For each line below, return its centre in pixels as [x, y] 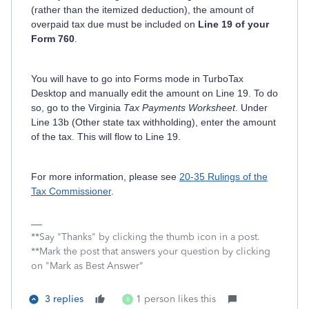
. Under [251, 108]
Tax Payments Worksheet [179, 108]
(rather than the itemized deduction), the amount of [142, 10]
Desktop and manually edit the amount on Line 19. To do [154, 93]
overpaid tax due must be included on [114, 24]
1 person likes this [176, 299]
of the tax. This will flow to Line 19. [107, 137]
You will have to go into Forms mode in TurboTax [137, 79]
